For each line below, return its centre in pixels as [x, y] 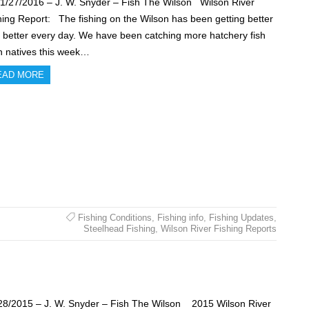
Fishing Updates [241, 218]
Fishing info [180, 218]
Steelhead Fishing [119, 229]
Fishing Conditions [114, 218]
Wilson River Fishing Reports [218, 229]
